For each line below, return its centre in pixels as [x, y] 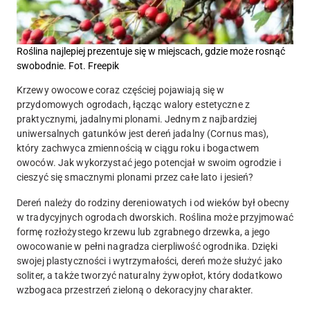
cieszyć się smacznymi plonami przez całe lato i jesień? [135, 177]
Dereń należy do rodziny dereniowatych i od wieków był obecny [153, 203]
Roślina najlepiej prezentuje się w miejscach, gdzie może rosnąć [151, 52]
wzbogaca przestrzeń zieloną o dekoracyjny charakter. [135, 290]
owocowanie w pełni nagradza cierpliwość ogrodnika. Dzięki [147, 247]
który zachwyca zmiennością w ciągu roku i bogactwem [138, 148]
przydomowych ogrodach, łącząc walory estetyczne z [133, 105]
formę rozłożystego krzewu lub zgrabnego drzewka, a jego [144, 232]
